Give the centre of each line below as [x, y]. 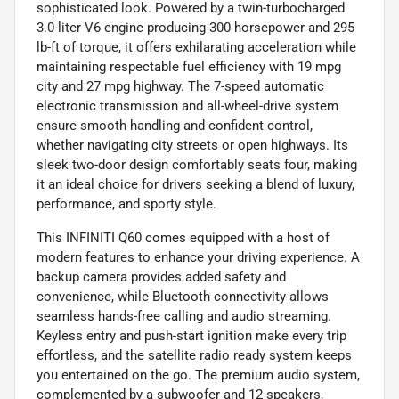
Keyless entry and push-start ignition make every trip [191, 335]
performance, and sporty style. [126, 204]
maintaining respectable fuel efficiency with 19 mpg [189, 66]
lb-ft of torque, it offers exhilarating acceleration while [196, 47]
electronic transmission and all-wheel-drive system [187, 106]
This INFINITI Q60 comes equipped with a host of [183, 237]
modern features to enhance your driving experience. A [198, 257]
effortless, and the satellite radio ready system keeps [194, 355]
